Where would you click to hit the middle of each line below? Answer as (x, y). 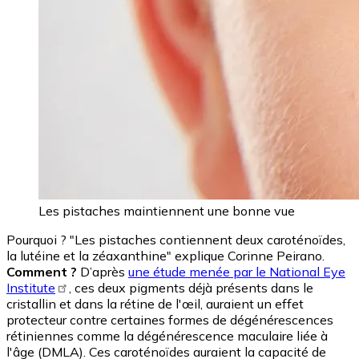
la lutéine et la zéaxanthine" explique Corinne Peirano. (165, 255)
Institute (31, 287)
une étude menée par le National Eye (237, 271)
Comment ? (42, 271)
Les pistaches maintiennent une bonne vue (167, 210)
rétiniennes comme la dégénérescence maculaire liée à (167, 335)
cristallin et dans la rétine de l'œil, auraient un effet (155, 303)
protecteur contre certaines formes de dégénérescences (170, 319)
